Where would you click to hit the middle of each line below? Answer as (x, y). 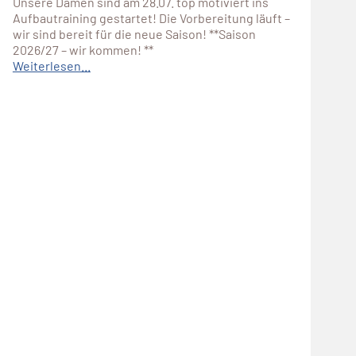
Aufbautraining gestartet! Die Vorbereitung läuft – (151, 17)
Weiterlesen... (51, 65)
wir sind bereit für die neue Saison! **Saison (134, 33)
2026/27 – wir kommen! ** (83, 49)
